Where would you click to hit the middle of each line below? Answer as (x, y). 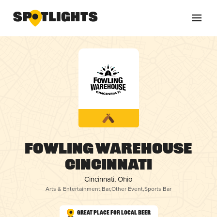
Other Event (127, 189)
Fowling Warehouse (108, 150)
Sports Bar (158, 189)
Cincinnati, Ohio (108, 179)
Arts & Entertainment (73, 189)
